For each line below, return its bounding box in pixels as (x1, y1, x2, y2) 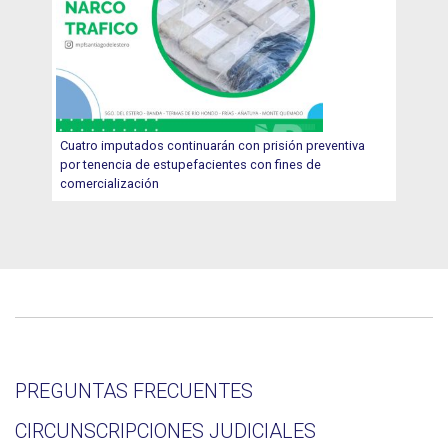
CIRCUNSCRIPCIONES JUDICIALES (15, 418, 316, 443)
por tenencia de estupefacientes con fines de (60, 156, 322, 172)
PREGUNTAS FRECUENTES (15, 378, 253, 403)
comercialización (60, 175, 160, 191)
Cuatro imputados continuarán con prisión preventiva (60, 137, 366, 153)
